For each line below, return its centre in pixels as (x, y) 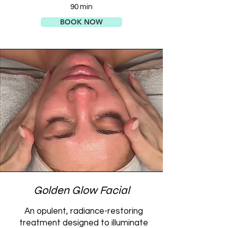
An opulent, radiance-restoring (83, 211)
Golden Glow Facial (81, 190)
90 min (81, 7)
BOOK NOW (81, 22)
